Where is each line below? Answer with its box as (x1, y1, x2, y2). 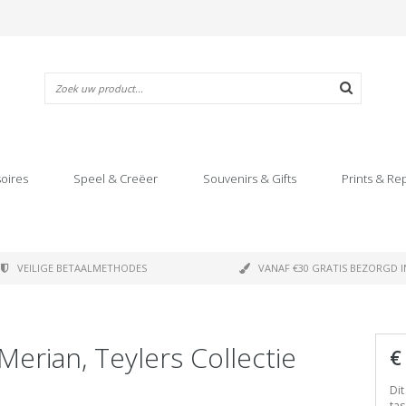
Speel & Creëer (73, 170, 158, 187)
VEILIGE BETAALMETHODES (17, 261, 147, 275)
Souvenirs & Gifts (203, 170, 296, 187)
